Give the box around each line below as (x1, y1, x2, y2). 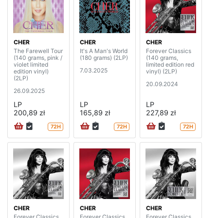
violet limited (14, 60, 48, 68)
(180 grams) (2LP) (80, 54, 128, 61)
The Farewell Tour (14, 47, 63, 54)
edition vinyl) (14, 67, 49, 75)
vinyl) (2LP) (146, 67, 177, 75)
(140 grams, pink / (14, 54, 62, 61)
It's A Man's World (80, 47, 127, 54)
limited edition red (146, 60, 194, 68)
